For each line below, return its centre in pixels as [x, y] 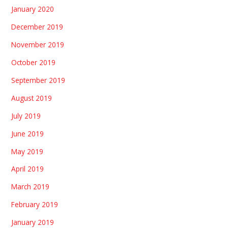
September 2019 [38, 80]
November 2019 [38, 44]
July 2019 [26, 116]
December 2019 [37, 26]
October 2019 [34, 62]
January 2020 [33, 9]
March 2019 [31, 187]
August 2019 [32, 98]
